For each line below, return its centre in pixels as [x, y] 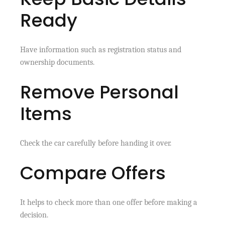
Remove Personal [100, 92]
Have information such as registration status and [101, 49]
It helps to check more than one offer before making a [109, 202]
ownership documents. [58, 62]
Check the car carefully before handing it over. [96, 143]
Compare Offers [93, 173]
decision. [34, 215]
